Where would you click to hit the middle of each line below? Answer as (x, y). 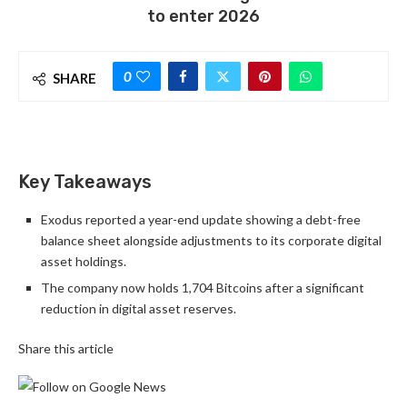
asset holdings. (84, 262)
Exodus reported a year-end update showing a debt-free (201, 220)
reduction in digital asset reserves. (139, 309)
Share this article (66, 349)
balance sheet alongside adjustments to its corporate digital (211, 241)
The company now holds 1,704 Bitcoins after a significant (203, 288)
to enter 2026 (203, 17)
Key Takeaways (85, 182)
